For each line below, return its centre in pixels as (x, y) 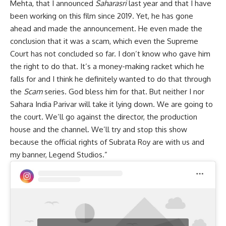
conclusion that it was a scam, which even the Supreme (104, 41)
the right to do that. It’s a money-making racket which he (107, 67)
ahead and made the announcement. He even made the (106, 29)
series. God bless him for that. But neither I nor (123, 92)
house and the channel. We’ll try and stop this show (99, 130)
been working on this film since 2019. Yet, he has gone (102, 16)
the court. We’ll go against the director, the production (104, 117)
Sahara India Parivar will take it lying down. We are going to (111, 104)
